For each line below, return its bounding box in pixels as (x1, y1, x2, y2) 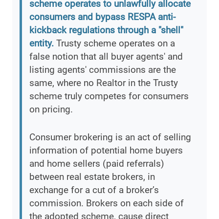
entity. (29, 38, 54, 49)
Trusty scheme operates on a (54, 38, 175, 49)
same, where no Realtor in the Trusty (29, 77, 178, 89)
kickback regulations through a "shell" (29, 24, 183, 36)
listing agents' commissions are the (29, 64, 176, 76)
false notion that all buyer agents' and (29, 51, 183, 63)
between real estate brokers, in (29, 171, 155, 183)
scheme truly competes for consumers (29, 90, 189, 102)
